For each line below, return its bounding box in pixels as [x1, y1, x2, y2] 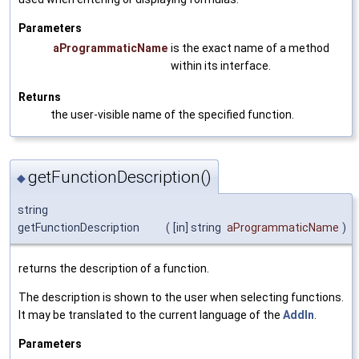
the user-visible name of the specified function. [50, 108, 294, 122]
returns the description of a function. [18, 261, 209, 275]
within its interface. [171, 59, 271, 73]
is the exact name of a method [171, 42, 329, 55]
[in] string [173, 220, 224, 234]
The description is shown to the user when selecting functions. [18, 290, 344, 304]
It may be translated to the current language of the [18, 308, 283, 321]
